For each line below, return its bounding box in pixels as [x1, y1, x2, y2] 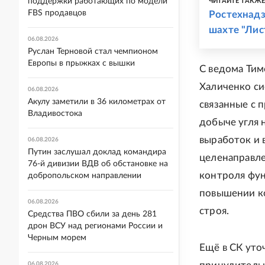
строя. [199, 206, 230, 216]
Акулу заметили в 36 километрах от [28, 98, 166, 106]
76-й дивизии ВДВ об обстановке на [28, 160, 168, 168]
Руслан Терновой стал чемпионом [28, 47, 158, 56]
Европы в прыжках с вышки [28, 59, 135, 67]
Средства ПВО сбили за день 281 [28, 210, 157, 218]
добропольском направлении [28, 172, 141, 180]
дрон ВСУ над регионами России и [28, 222, 163, 230]
